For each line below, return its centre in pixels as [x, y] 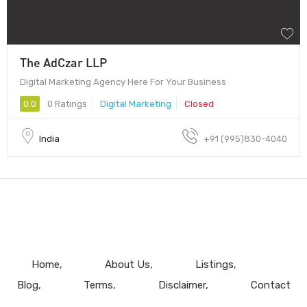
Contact [270, 285]
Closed [199, 103]
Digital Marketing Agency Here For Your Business [123, 82]
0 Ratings [66, 103]
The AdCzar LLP [63, 62]
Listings [214, 264]
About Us [127, 264]
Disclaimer [182, 285]
